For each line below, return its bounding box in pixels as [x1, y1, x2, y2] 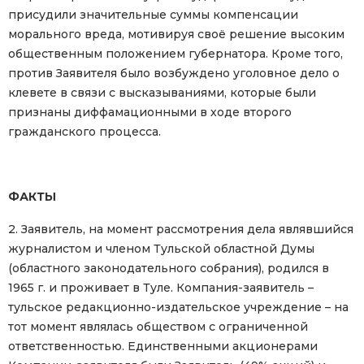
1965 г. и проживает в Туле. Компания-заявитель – [8, 280, 314, 296]
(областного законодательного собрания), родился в [8, 261, 329, 276]
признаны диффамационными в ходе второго [8, 105, 292, 120]
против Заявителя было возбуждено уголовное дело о [8, 66, 340, 81]
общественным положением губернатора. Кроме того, [8, 46, 343, 62]
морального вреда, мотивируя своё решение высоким [8, 27, 344, 42]
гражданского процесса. [8, 124, 161, 140]
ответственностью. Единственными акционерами [8, 339, 318, 354]
